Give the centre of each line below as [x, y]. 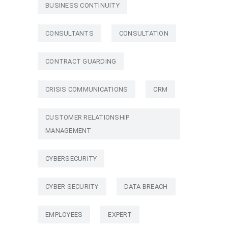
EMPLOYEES [64, 214]
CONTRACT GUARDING [81, 61]
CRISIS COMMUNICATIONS [87, 89]
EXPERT [120, 214]
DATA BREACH [146, 186]
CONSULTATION [144, 33]
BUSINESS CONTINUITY [82, 5]
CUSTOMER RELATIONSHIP [88, 117]
